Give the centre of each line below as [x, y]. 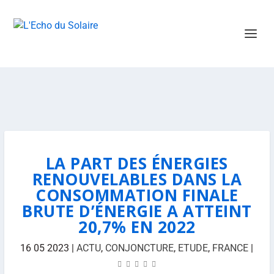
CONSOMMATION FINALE [137, 195]
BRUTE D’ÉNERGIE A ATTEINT [137, 211]
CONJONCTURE [140, 248]
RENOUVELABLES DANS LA [137, 179]
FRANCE [231, 248]
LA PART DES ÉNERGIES [137, 163]
